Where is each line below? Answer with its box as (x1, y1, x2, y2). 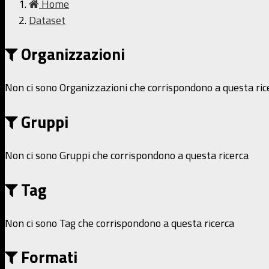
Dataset (29, 11, 65, 28)
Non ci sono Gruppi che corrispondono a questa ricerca (5, 147, 249, 164)
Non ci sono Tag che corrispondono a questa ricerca (5, 214, 234, 231)
